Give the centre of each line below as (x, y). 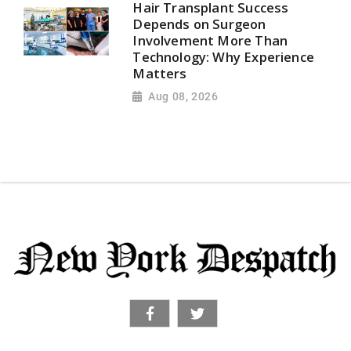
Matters (160, 74)
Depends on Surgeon (199, 24)
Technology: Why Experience (224, 57)
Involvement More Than (210, 41)
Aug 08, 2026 (183, 96)
